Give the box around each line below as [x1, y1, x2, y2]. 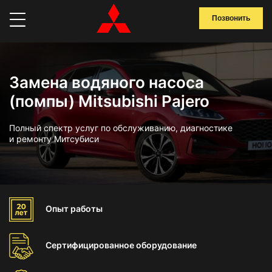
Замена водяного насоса [9, 73, 204, 92]
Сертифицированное [46, 240, 136, 250]
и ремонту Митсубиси [9, 134, 99, 144]
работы [70, 203, 103, 214]
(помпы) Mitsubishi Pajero [9, 92, 209, 110]
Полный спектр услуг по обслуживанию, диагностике [9, 123, 233, 133]
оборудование [136, 240, 197, 250]
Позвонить [212, 14, 250, 22]
